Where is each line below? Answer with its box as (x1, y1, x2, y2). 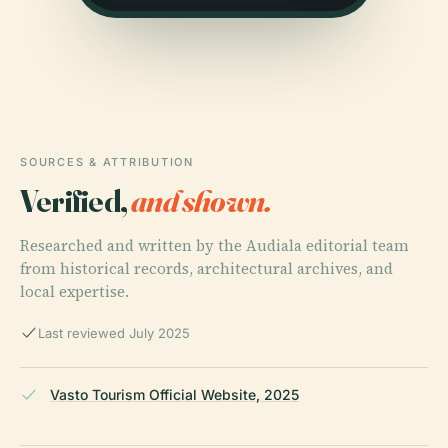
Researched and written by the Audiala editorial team (20, 234, 409, 256)
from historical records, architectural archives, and (20, 257, 393, 279)
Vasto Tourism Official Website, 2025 (50, 385, 299, 403)
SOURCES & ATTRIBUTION (20, 154, 194, 169)
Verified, (20, 180, 132, 220)
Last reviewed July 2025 (38, 324, 190, 341)
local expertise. (20, 280, 129, 302)
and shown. (131, 180, 272, 220)
